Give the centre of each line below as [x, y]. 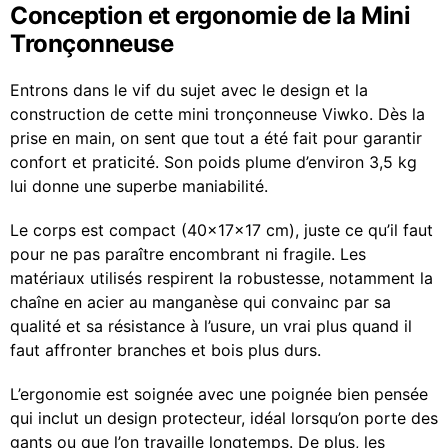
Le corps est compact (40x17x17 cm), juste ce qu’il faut [221, 229]
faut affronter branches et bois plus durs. [165, 349]
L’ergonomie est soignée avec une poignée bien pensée [219, 393]
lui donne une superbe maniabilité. [139, 185]
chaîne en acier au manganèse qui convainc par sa [200, 301]
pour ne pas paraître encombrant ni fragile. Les [188, 253]
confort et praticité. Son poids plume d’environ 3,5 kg [213, 161]
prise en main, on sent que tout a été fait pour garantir [216, 137]
